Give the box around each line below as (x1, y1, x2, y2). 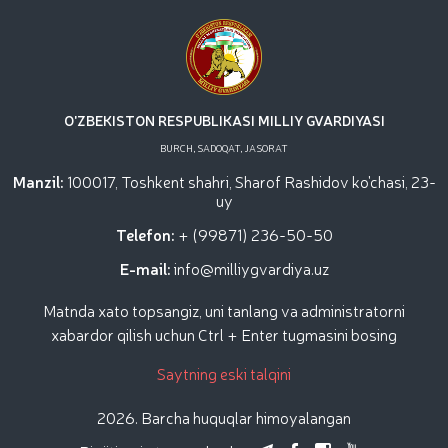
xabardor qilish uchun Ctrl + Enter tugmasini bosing (51, 322, 397, 345)
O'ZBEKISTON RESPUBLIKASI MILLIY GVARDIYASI (63, 110, 385, 129)
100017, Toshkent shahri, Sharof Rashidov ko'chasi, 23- (66, 169, 436, 192)
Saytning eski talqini (157, 361, 291, 384)
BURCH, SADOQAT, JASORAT (160, 140, 288, 154)
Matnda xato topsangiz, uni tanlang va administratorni (43, 298, 405, 321)
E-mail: (119, 256, 174, 279)
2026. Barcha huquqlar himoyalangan (97, 405, 351, 428)
